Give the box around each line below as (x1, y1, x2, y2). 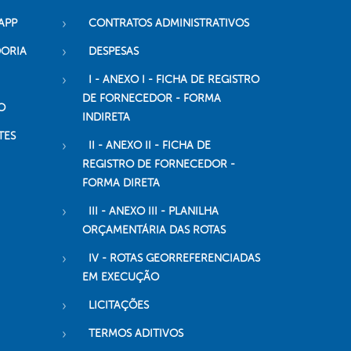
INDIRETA (81, 111, 130, 124)
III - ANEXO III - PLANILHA (88, 205, 219, 218)
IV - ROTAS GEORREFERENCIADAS (88, 252, 260, 265)
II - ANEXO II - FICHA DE (88, 139, 211, 152)
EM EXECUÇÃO (81, 271, 159, 284)
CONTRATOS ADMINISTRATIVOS (88, 17, 249, 30)
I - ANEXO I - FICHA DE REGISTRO (88, 74, 259, 86)
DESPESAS (88, 45, 139, 58)
